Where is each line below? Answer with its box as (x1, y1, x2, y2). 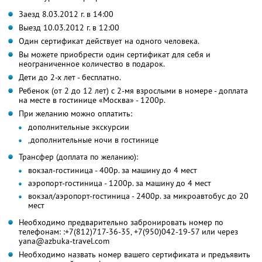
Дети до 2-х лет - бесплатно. (19, 71, 121, 82)
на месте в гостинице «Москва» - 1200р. (19, 94, 166, 105)
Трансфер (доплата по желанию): (19, 151, 138, 162)
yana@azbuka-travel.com (19, 235, 109, 246)
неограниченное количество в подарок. (19, 58, 165, 69)
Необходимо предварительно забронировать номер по (19, 216, 223, 227)
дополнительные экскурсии (28, 121, 129, 132)
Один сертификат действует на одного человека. (19, 35, 199, 46)
